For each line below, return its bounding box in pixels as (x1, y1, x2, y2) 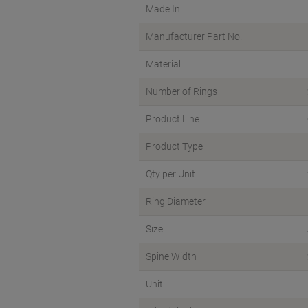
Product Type (146, 141, 203, 152)
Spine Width (146, 251, 197, 262)
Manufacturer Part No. (146, 31, 242, 42)
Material (146, 58, 181, 69)
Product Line (146, 113, 199, 124)
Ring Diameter (146, 196, 206, 207)
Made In (146, 3, 180, 14)
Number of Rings (146, 86, 217, 97)
